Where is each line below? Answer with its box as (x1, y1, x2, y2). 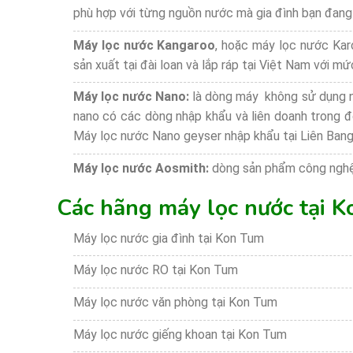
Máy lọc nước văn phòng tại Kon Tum (72, 294, 277, 310)
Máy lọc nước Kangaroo (72, 37, 216, 53)
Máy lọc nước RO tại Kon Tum (72, 262, 238, 278)
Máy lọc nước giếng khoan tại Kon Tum (72, 326, 287, 342)
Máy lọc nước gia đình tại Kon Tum (72, 230, 264, 246)
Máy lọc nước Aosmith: (72, 160, 209, 176)
